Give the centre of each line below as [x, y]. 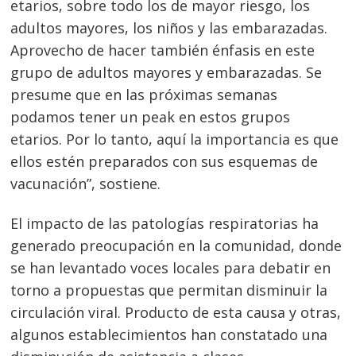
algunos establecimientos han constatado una [169, 334]
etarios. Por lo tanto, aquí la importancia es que [175, 139]
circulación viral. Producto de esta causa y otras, [176, 312]
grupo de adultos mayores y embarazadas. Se [166, 72]
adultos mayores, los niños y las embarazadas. [169, 27]
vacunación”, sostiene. [86, 183]
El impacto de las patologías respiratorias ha [165, 223]
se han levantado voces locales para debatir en [171, 267]
